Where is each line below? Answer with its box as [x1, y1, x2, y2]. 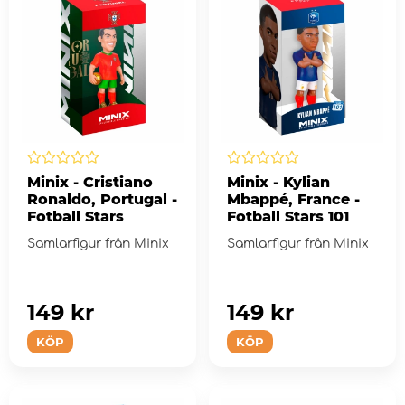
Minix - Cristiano [27, 173, 153, 191]
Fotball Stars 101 [226, 207, 349, 225]
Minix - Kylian [226, 173, 330, 191]
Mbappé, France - [226, 190, 360, 208]
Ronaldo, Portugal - [27, 190, 177, 208]
